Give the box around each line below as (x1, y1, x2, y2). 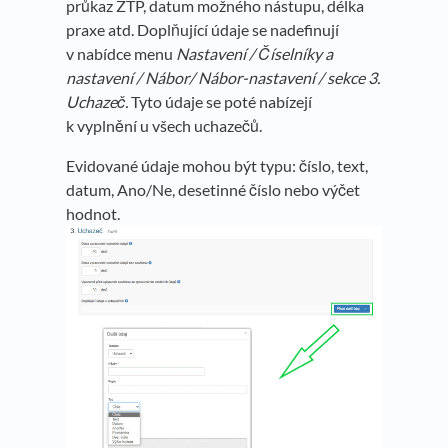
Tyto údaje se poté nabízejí (128, 92, 312, 112)
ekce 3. (334, 68, 380, 88)
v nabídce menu (66, 44, 176, 64)
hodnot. (66, 204, 120, 224)
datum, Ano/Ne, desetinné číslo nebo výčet (66, 180, 360, 200)
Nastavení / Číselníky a (176, 44, 333, 64)
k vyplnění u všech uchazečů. (66, 116, 262, 136)
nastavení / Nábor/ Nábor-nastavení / (66, 68, 324, 88)
